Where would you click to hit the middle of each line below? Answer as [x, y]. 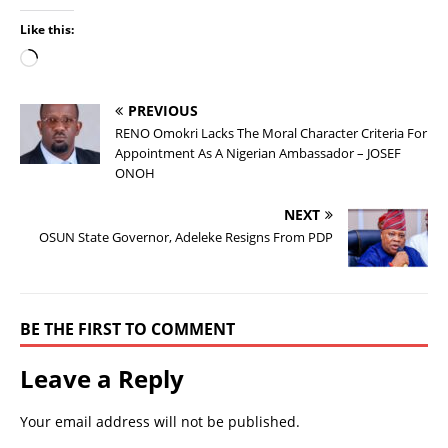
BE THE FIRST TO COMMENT [127, 329]
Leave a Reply [102, 379]
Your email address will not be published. [160, 422]
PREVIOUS [163, 111]
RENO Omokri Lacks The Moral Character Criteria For [271, 133]
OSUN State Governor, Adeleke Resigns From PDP [186, 237]
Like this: [47, 30]
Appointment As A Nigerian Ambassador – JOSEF [258, 153]
